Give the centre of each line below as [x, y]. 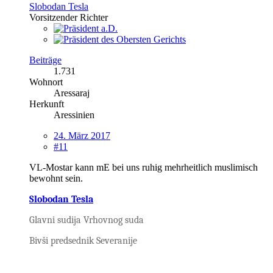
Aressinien [74, 115]
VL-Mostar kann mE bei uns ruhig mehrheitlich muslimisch [144, 167]
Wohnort [46, 82]
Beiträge [45, 60]
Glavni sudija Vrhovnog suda [87, 220]
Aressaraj [72, 93]
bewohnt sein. [56, 178]
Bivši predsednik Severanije [83, 240]
